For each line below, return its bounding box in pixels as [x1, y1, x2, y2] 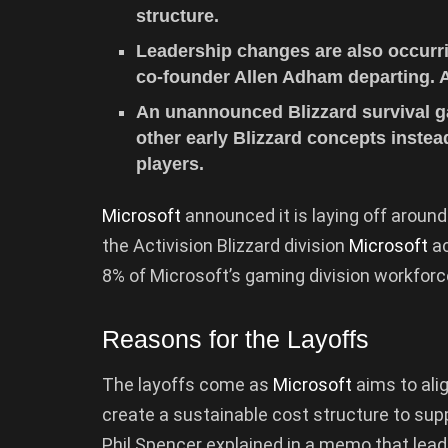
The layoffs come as [102, 373, 273, 395]
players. [136, 153, 205, 174]
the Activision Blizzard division [102, 234, 349, 256]
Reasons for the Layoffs [102, 325, 369, 354]
